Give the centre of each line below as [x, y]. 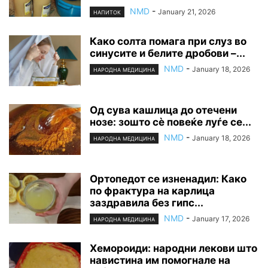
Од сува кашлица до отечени [163, 110]
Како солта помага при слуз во [168, 42]
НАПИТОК [107, 13]
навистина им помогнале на [160, 261]
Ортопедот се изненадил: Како [168, 179]
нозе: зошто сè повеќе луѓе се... [170, 122]
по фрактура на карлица [152, 191]
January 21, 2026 [187, 11]
